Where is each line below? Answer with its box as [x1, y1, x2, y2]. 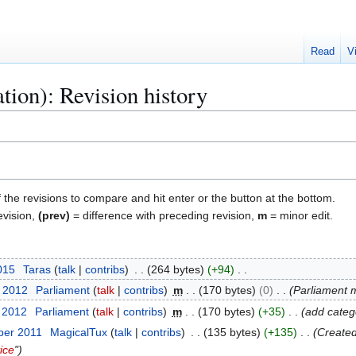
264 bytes [150, 262, 200, 276]
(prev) [38, 208, 70, 222]
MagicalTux [49, 326, 107, 339]
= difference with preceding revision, [70, 208, 257, 222]
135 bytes [207, 326, 257, 339]
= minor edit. [267, 208, 333, 222]
